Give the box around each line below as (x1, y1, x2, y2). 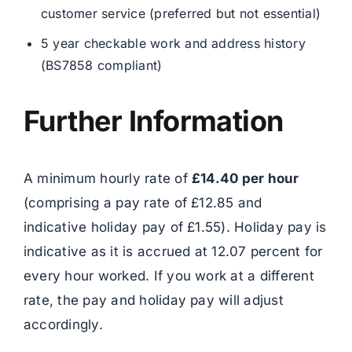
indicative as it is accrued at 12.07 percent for (23, 244, 323, 260)
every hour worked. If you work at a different (23, 268, 314, 284)
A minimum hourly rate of (23, 170, 192, 187)
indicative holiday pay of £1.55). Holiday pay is (23, 219, 327, 236)
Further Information (23, 104, 284, 139)
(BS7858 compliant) (40, 57, 163, 74)
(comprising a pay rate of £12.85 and (23, 195, 262, 211)
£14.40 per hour (191, 170, 299, 187)
